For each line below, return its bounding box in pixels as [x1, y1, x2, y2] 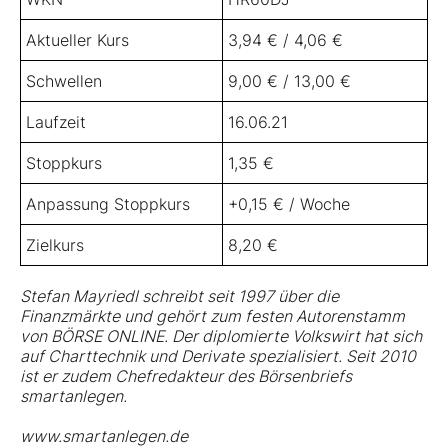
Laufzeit [26, 112, 86, 133]
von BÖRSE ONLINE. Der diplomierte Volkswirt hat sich [20, 326, 422, 347]
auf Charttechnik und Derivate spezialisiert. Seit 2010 [20, 346, 416, 367]
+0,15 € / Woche [228, 194, 350, 215]
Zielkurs [26, 235, 84, 256]
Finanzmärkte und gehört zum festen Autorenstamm [20, 306, 405, 327]
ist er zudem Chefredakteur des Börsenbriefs [20, 366, 352, 387]
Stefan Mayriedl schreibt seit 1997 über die [20, 286, 339, 307]
